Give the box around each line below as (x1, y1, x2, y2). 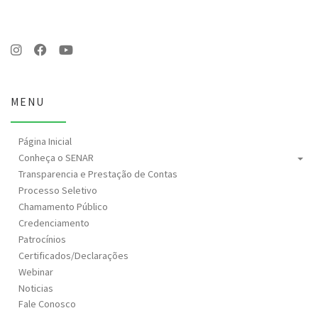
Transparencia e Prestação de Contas (18, 168, 178, 181)
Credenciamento (18, 216, 90, 230)
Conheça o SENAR (18, 151, 94, 165)
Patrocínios (18, 233, 67, 246)
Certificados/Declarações (18, 249, 129, 262)
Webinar (18, 265, 54, 278)
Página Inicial (18, 135, 72, 148)
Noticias (18, 281, 54, 295)
